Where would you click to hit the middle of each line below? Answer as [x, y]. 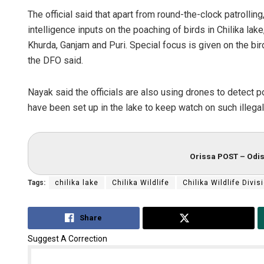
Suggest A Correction [67, 238]
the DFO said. [55, 60]
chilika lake [77, 183]
